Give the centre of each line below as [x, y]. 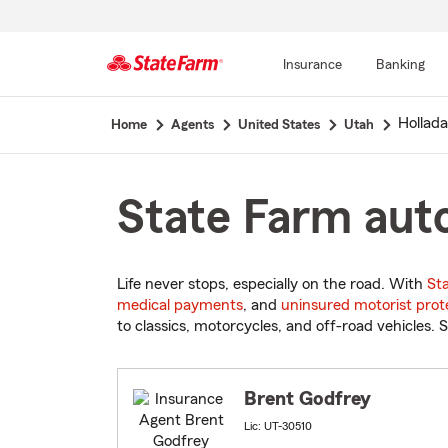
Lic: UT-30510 [278, 426]
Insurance [312, 65]
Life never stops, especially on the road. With [272, 284]
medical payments [180, 305]
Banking [400, 65]
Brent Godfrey [307, 399]
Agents [192, 125]
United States [278, 125]
